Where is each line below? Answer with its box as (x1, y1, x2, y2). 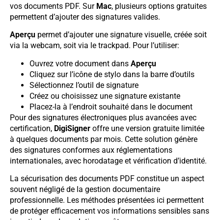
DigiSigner (54, 123, 90, 133)
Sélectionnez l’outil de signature (29, 80, 138, 90)
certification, (10, 123, 54, 133)
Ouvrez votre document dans (29, 58, 131, 68)
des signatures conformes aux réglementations (10, 145, 172, 155)
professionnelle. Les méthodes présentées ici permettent (10, 195, 204, 205)
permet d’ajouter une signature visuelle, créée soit (35, 30, 207, 40)
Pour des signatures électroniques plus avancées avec (10, 112, 196, 122)
